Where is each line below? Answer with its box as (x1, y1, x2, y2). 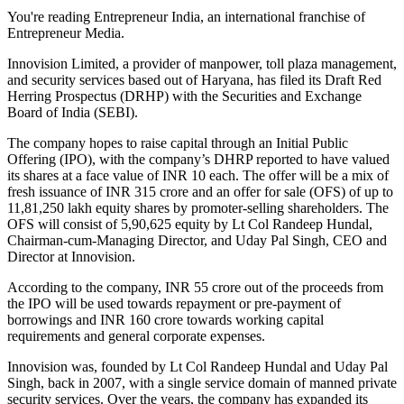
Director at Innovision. (7, 248, 135, 264)
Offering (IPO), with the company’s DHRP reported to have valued (7, 151, 390, 167)
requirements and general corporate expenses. (7, 327, 265, 344)
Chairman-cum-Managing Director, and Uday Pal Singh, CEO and (7, 232, 387, 248)
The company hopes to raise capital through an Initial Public (7, 134, 348, 151)
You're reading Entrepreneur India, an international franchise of (7, 8, 365, 24)
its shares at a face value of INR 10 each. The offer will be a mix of (7, 167, 389, 183)
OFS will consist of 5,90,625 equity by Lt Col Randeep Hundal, (7, 216, 372, 232)
